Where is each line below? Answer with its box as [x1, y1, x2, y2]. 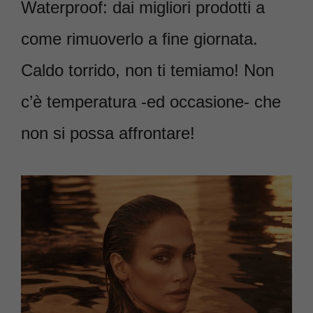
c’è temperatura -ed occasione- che [21, 92, 281, 112]
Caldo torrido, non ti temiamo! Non [21, 61, 274, 80]
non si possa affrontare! [21, 124, 195, 143]
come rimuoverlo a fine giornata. [21, 29, 258, 49]
